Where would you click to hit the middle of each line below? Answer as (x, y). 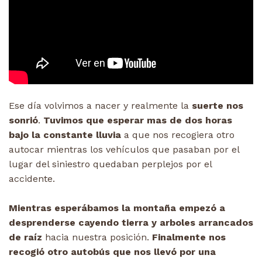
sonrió (23, 120)
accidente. (32, 178)
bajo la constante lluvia (65, 135)
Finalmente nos (189, 237)
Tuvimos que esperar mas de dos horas (138, 120)
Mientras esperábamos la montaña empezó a (117, 208)
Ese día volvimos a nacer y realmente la (100, 105)
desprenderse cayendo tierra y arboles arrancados (131, 222)
